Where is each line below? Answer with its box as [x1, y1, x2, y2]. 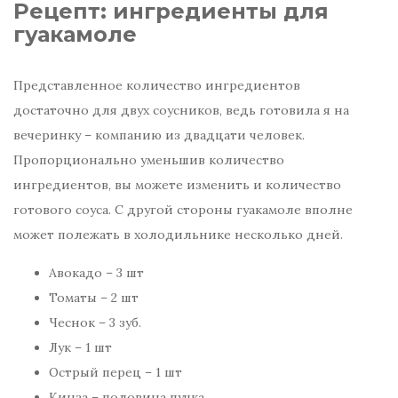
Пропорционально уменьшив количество [13, 152, 284, 169]
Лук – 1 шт [49, 339, 112, 356]
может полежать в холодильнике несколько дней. [13, 227, 343, 243]
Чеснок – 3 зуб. [49, 314, 141, 331]
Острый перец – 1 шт [49, 364, 182, 381]
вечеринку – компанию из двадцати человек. [13, 127, 305, 144]
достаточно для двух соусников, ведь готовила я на [13, 102, 349, 119]
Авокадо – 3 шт [49, 265, 144, 282]
